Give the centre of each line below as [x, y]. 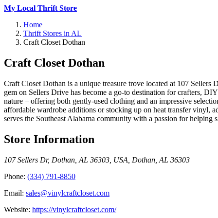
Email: [15, 193]
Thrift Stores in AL [53, 33]
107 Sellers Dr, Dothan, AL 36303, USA [66, 160]
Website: [18, 209]
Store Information [49, 139]
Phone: [16, 176]
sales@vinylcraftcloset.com [68, 193]
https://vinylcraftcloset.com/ [74, 209]
